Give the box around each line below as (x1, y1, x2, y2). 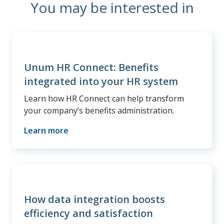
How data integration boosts (24, 192, 165, 206)
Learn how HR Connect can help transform (24, 93, 184, 104)
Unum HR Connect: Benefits (24, 60, 158, 74)
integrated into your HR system (24, 74, 178, 88)
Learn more (24, 125, 68, 136)
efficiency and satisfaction (24, 206, 153, 220)
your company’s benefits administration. (24, 105, 174, 116)
